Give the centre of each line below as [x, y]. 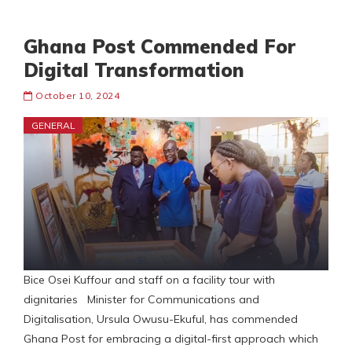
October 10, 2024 [77, 96]
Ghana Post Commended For [159, 47]
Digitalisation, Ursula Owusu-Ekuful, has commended [161, 319]
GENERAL [53, 126]
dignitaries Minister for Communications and [141, 300]
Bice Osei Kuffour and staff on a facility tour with [149, 280]
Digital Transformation [134, 70]
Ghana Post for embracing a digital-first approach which [171, 339]
